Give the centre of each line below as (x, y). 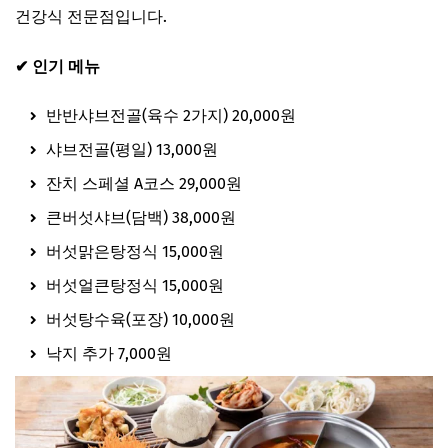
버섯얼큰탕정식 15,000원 (133, 286)
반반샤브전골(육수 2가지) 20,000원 (169, 116)
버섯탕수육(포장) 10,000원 (138, 320)
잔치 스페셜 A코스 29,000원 (142, 184)
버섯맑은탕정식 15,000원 (133, 252)
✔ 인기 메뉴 (57, 67)
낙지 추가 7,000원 (107, 354)
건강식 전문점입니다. (91, 17)
